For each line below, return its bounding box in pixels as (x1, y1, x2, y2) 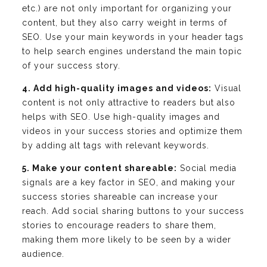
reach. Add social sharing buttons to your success (22, 206, 244, 216)
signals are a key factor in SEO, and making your (22, 178, 235, 188)
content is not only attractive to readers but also (22, 98, 235, 108)
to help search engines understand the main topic (22, 46, 242, 57)
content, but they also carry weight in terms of (22, 18, 227, 28)
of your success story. (22, 61, 120, 71)
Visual (212, 83, 241, 94)
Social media (177, 163, 237, 173)
